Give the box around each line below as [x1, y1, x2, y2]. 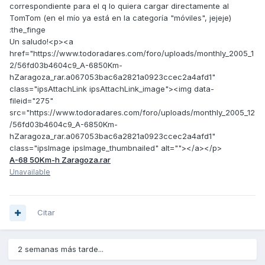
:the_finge [9, 25, 46, 35]
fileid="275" [9, 96, 53, 106]
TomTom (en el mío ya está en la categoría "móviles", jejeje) [9, 13, 231, 23]
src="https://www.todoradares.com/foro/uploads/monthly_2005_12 [9, 108, 255, 118]
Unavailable [9, 167, 50, 177]
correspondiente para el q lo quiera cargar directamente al [9, 1, 229, 11]
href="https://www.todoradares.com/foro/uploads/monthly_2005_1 [9, 49, 254, 59]
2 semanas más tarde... [18, 244, 104, 254]
